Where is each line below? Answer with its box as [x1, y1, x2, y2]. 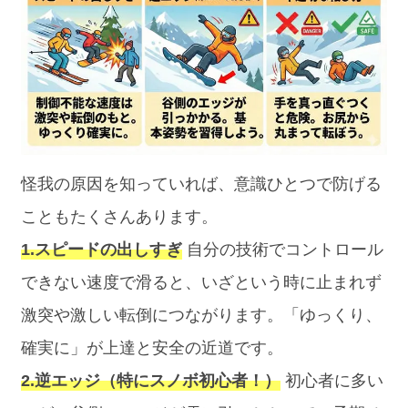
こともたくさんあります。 [21, 208, 219, 227]
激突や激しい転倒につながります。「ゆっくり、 [21, 306, 382, 325]
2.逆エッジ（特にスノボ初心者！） [21, 372, 281, 391]
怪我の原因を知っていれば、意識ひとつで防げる [21, 175, 382, 194]
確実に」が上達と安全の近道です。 [21, 339, 284, 358]
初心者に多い [280, 372, 384, 391]
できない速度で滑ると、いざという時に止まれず [21, 273, 382, 292]
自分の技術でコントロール [182, 240, 384, 260]
